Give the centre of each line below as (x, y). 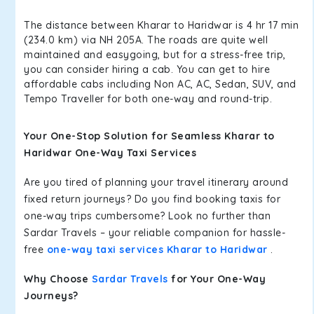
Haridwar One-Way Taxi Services (110, 153)
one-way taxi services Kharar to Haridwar (157, 250)
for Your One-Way (217, 279)
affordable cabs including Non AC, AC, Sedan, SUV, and (160, 84)
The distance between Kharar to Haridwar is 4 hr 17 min (161, 25)
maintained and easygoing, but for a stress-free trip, (155, 55)
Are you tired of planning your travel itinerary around (156, 182)
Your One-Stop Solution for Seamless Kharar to (149, 136)
